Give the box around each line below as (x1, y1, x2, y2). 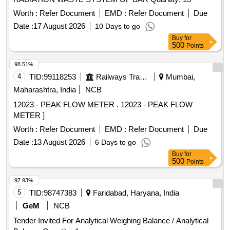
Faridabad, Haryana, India (91, 188, 179, 198)
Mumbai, (164, 72, 195, 82)
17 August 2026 (33, 22, 85, 31)
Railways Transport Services (140, 72, 147, 82)
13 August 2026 (33, 138, 85, 147)
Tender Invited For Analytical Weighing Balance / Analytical (13, 216, 208, 225)
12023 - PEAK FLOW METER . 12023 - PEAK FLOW (13, 100, 121, 109)
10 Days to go (95, 22, 140, 31)
